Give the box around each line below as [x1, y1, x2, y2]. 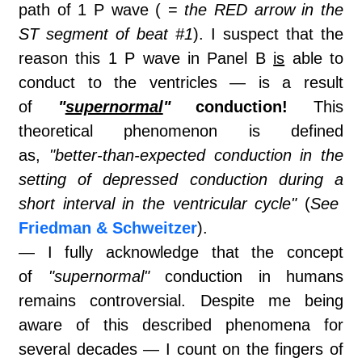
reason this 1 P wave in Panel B [19, 49, 274, 68]
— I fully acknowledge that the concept [19, 243, 343, 262]
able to [284, 49, 344, 68]
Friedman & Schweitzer [19, 219, 197, 238]
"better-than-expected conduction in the [48, 146, 343, 165]
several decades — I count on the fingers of [19, 340, 343, 359]
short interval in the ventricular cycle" [19, 195, 305, 213]
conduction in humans [149, 267, 343, 286]
